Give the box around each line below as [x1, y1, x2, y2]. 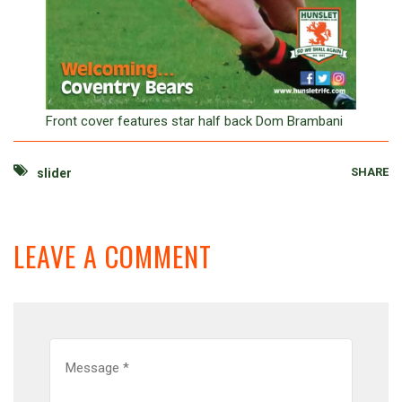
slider [37, 165, 72, 180]
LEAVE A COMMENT [13, 235, 212, 276]
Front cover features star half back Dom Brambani [46, 112, 343, 129]
